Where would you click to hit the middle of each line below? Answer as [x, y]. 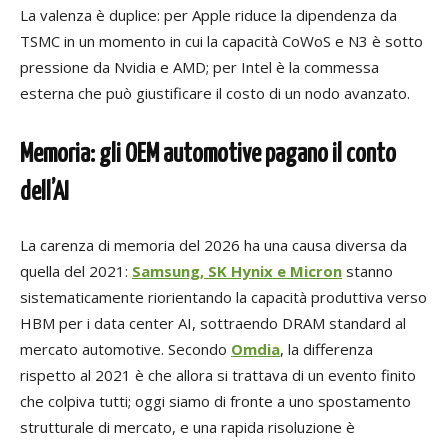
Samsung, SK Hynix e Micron [237, 271]
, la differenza [326, 349]
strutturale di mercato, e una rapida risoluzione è [187, 427]
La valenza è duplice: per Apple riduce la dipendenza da [208, 15]
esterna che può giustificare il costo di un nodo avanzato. [215, 93]
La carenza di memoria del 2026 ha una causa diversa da [213, 245]
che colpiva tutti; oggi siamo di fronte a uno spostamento [215, 401]
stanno [367, 271]
